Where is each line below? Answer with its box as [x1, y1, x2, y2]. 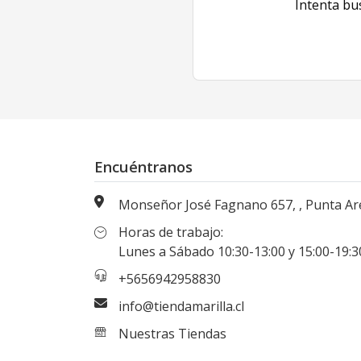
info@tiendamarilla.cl [118, 297, 244, 315]
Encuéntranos [94, 156, 193, 176]
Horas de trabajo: [118, 223, 223, 241]
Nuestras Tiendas [118, 325, 226, 342]
